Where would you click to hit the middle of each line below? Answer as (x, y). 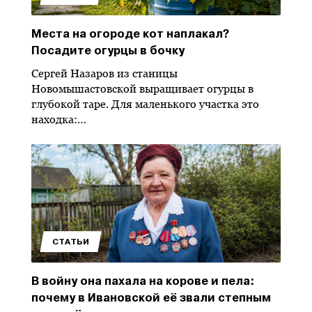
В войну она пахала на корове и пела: (143, 281)
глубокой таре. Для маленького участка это (145, 104)
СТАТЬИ (71, 242)
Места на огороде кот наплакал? (130, 34)
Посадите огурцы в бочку (108, 50)
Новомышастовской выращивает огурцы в (142, 89)
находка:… (59, 119)
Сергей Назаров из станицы (104, 73)
